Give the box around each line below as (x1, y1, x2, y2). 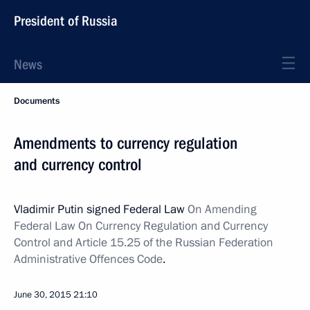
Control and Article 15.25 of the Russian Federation (14, 235, 273, 250)
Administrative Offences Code (14, 251, 163, 267)
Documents (14, 95, 60, 107)
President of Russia (14, 12, 118, 29)
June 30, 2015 (14, 289, 71, 301)
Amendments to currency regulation (14, 134, 237, 153)
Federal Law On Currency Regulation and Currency (14, 218, 268, 234)
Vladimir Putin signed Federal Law (14, 201, 188, 217)
